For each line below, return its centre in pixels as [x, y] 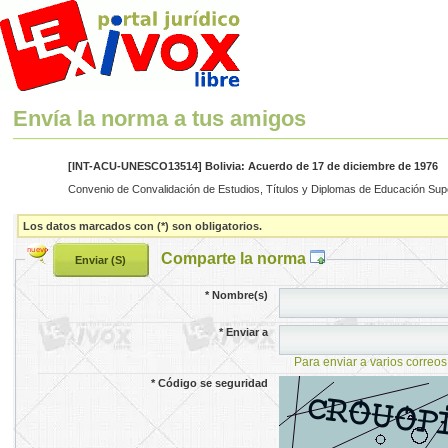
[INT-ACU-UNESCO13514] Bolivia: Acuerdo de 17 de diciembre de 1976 [252, 166]
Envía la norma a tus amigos [160, 119]
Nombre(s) [240, 294]
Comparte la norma [235, 257]
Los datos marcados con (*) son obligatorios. [143, 225]
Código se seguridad [213, 382]
